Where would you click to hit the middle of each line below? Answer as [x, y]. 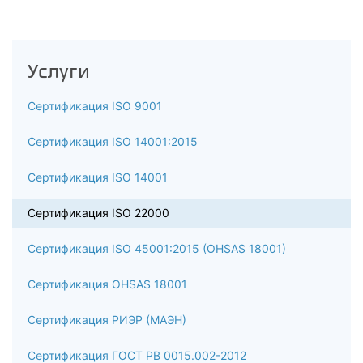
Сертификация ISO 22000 [98, 213]
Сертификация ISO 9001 [95, 106]
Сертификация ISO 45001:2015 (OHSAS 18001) [157, 248]
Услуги [59, 71]
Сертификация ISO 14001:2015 [113, 141]
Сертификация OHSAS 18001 [107, 284]
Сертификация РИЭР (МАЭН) [107, 320]
